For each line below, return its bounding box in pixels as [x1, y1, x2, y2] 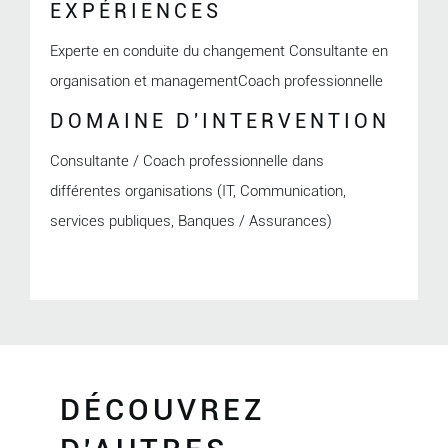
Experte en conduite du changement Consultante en [49, 41, 388, 60]
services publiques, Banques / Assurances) [49, 211, 332, 230]
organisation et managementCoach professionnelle [49, 71, 383, 90]
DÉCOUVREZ [60, 391, 266, 427]
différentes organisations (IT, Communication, [49, 181, 346, 200]
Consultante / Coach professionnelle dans [49, 151, 324, 170]
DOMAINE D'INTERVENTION [49, 108, 390, 133]
